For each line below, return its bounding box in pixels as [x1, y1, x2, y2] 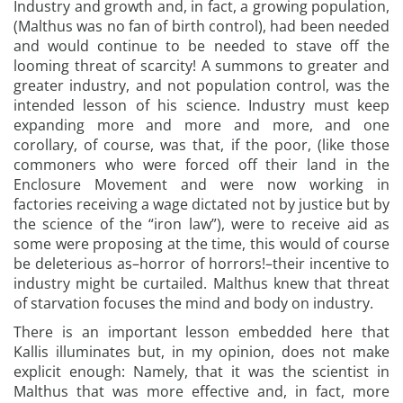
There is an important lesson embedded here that [13, 322, 390, 342]
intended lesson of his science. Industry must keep [13, 95, 390, 115]
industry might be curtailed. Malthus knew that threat [13, 273, 390, 293]
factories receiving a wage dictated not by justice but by [13, 194, 390, 214]
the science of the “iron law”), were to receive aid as [13, 214, 390, 234]
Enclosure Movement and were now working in [13, 175, 390, 194]
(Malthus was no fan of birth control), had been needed [13, 16, 390, 36]
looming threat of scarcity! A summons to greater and [13, 56, 390, 76]
